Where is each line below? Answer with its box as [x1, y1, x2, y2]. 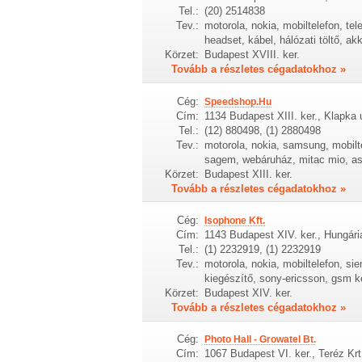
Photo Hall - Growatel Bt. [204, 334, 316, 346]
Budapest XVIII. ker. [204, 48, 300, 61]
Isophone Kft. [204, 214, 265, 226]
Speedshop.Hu [204, 95, 271, 107]
